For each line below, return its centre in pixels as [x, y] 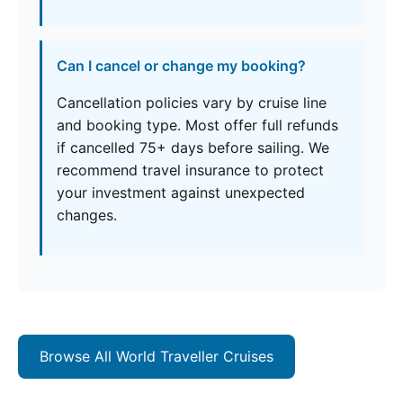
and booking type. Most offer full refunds [197, 125]
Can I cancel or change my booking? [181, 66]
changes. [87, 215]
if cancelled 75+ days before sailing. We [193, 148]
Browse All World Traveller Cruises [157, 357]
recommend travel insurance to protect [190, 170]
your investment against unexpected [181, 193]
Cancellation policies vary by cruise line [192, 103]
